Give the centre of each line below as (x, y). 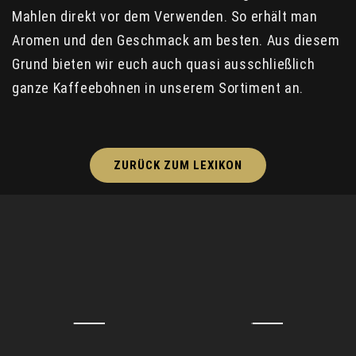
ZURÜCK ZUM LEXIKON (178, 165)
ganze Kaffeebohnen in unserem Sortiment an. (158, 87)
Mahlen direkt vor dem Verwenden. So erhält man (165, 16)
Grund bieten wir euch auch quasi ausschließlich (164, 64)
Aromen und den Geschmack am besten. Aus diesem (176, 40)
